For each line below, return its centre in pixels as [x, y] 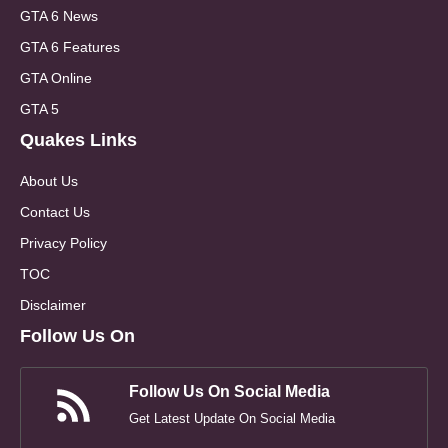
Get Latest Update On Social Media [232, 419]
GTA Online [56, 78]
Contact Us [55, 212]
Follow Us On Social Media [229, 392]
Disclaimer [53, 305]
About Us [49, 181]
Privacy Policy [63, 243]
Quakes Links [78, 140]
